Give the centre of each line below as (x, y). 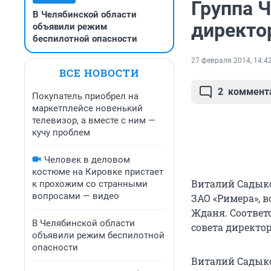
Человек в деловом (87, 160)
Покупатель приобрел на (85, 96)
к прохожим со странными (90, 184)
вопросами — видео (76, 196)
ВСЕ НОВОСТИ (99, 73)
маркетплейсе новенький (87, 108)
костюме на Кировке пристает (98, 172)
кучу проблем (61, 132)
